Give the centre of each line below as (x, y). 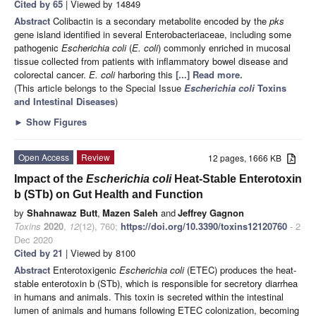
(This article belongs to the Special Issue (99, 87)
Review (96, 157)
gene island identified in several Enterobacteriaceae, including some (153, 34)
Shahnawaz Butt (62, 212)
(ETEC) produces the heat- (240, 269)
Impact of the (50, 178)
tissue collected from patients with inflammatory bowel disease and (151, 61)
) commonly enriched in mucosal (224, 47)
